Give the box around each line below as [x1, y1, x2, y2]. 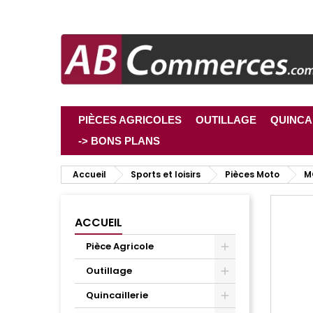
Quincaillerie [86, 289, 148, 303]
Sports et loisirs [131, 168, 201, 181]
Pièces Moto [225, 168, 279, 181]
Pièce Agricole [86, 240, 154, 254]
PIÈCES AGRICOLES [78, 114, 182, 126]
